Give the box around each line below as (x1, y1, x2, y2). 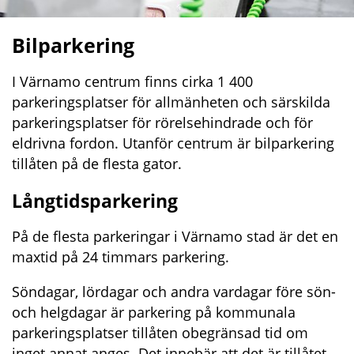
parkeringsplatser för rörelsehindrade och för (12, 113, 313, 133)
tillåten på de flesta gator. (12, 154, 182, 174)
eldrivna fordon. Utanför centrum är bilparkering (12, 134, 334, 153)
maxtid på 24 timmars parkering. (12, 247, 229, 267)
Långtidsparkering (12, 188, 178, 214)
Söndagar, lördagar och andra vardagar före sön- (12, 282, 336, 302)
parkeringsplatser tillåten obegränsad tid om (12, 323, 308, 343)
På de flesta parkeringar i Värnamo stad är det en (12, 227, 338, 247)
